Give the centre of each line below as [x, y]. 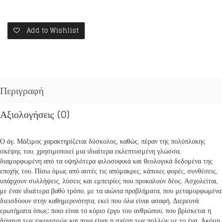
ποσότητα [21, 29]
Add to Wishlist [53, 30]
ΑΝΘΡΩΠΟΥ [27, 20]
